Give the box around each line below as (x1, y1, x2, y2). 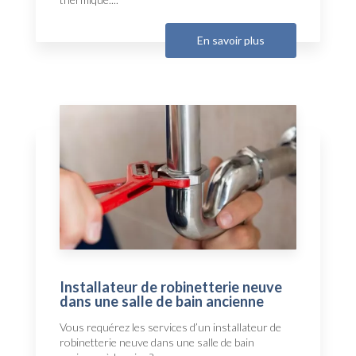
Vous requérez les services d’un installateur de (60, 319, 281, 334)
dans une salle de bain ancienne (60, 292, 264, 310)
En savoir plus (197, 33, 265, 48)
